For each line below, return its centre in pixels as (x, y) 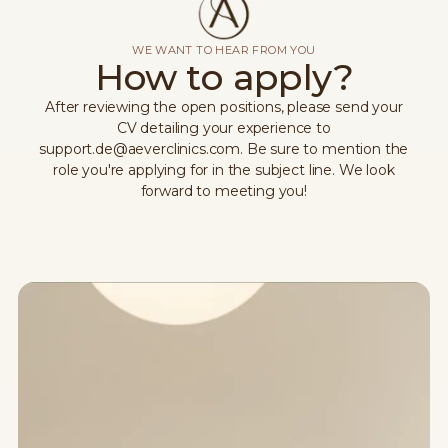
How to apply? (224, 76)
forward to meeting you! (223, 190)
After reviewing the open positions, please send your (223, 106)
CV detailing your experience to (223, 127)
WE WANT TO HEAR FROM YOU (224, 49)
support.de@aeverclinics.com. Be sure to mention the (224, 148)
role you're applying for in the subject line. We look (224, 169)
